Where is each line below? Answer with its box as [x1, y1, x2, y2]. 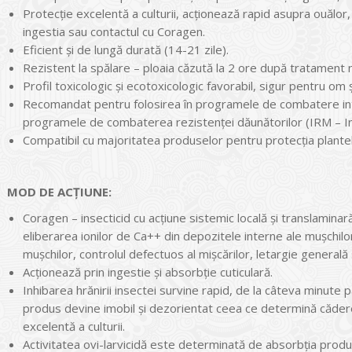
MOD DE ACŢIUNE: [7, 183, 112, 200]
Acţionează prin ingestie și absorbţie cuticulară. [23, 263, 273, 280]
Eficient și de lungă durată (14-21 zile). [23, 41, 229, 57]
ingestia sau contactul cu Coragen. [23, 23, 205, 39]
